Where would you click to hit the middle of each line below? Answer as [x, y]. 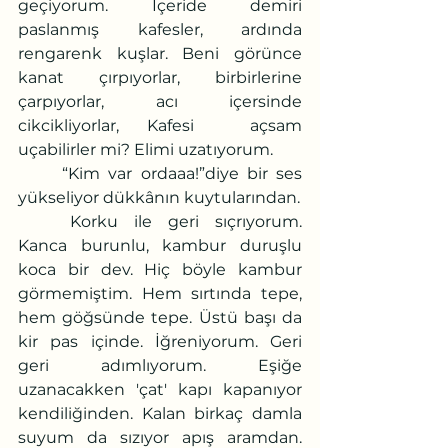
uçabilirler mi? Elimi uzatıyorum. [145, 149]
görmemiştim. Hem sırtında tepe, [160, 293]
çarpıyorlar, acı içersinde [160, 101]
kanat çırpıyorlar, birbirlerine [160, 77]
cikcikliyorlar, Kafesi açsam [160, 125]
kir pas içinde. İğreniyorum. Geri [160, 341]
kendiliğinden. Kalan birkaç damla [160, 413]
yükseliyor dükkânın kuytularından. [159, 197]
